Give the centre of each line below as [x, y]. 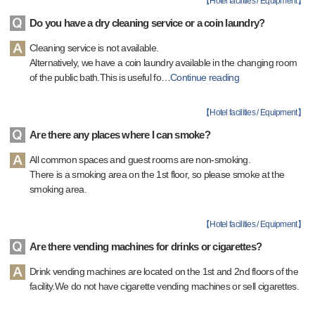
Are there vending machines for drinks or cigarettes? [146, 246]
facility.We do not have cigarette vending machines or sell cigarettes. [164, 286]
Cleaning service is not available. [94, 48]
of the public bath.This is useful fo [95, 77]
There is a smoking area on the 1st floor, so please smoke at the [157, 174]
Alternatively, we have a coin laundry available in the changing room [163, 63]
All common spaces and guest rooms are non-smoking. [140, 160]
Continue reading [205, 77]
